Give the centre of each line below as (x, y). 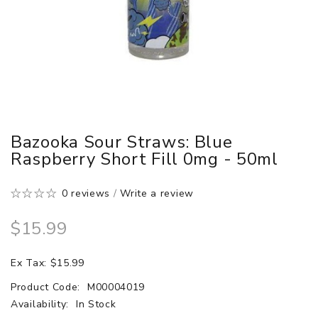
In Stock (96, 304)
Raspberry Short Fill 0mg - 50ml (144, 159)
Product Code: (47, 287)
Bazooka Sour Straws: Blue (122, 142)
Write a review (157, 193)
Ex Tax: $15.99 (48, 263)
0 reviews (86, 193)
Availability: (42, 304)
